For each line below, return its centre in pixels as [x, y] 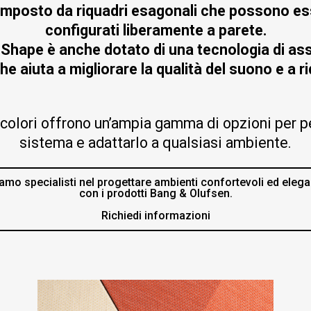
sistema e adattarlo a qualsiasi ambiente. [155, 143]
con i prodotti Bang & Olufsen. [155, 193]
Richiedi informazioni [155, 216]
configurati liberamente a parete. [155, 30]
